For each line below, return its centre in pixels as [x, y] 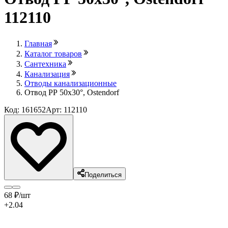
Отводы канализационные [70, 83]
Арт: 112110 [66, 109]
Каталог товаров [53, 53]
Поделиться [103, 175]
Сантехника [45, 64]
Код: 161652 [25, 109]
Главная [38, 43]
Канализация [47, 74]
